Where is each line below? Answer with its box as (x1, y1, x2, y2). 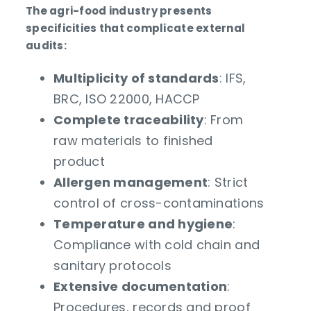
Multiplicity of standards (53, 69, 219, 87)
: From (203, 110, 244, 128)
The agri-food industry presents (26, 3, 212, 18)
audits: (26, 37, 67, 53)
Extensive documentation (53, 277, 228, 295)
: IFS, (219, 69, 246, 87)
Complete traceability (53, 110, 204, 128)
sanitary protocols (53, 256, 171, 274)
